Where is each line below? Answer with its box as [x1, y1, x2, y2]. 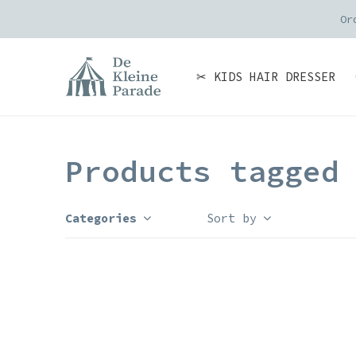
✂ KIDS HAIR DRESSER [196, 69, 335, 84]
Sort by [207, 211, 257, 226]
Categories [65, 211, 137, 226]
